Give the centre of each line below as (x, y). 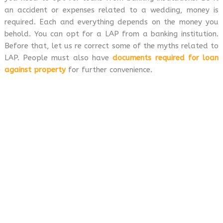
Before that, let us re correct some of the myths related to (111, 46)
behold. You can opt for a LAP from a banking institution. (111, 34)
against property (35, 70)
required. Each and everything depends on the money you (111, 22)
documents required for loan (166, 58)
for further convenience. (110, 70)
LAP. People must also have (58, 58)
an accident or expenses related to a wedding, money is (111, 10)
